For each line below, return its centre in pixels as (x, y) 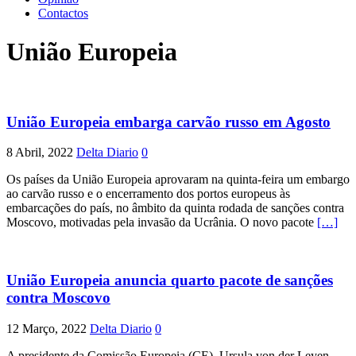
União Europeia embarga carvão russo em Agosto (168, 122)
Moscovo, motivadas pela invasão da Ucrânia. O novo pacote (162, 222)
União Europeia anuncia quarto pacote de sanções (170, 281)
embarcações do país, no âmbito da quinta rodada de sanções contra (175, 208)
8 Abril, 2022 (40, 153)
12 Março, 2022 (46, 328)
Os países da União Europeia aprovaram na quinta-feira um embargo (178, 180)
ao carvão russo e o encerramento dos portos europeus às (148, 194)
